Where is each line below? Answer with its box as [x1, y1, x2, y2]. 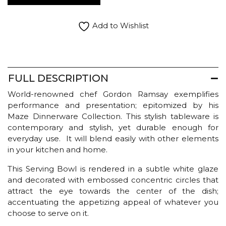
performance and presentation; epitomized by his [8, 100, 218, 110]
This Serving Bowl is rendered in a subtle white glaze [8, 163, 218, 174]
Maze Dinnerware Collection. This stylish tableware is [8, 111, 218, 121]
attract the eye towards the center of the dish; [8, 186, 218, 196]
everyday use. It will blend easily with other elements [8, 133, 218, 143]
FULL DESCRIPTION [8, 72, 108, 84]
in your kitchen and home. [8, 144, 107, 154]
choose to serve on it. [8, 208, 89, 218]
